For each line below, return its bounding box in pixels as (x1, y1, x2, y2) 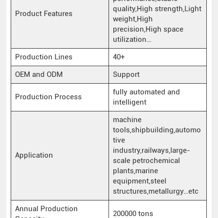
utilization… (112, 35, 151, 44)
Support (112, 70, 140, 79)
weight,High (112, 14, 153, 23)
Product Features (15, 9, 73, 18)
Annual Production (15, 204, 78, 213)
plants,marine (112, 166, 158, 175)
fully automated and (112, 87, 180, 96)
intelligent (112, 97, 146, 107)
